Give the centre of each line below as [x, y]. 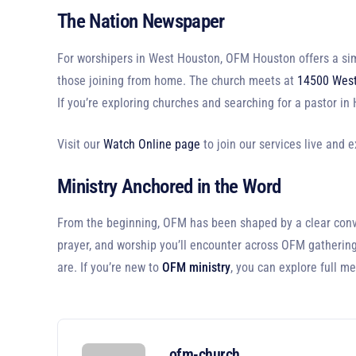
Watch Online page [152, 144]
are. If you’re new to [110, 267]
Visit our [80, 144]
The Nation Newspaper [141, 21]
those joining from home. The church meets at [177, 80]
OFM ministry [196, 267]
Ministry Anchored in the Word [169, 186]
